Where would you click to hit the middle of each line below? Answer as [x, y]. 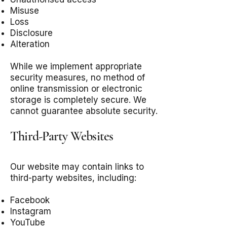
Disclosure [31, 33]
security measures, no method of [78, 78]
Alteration [30, 44]
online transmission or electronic [76, 89]
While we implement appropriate [76, 66]
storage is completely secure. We [78, 100]
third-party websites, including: [73, 178]
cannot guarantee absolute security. [84, 111]
